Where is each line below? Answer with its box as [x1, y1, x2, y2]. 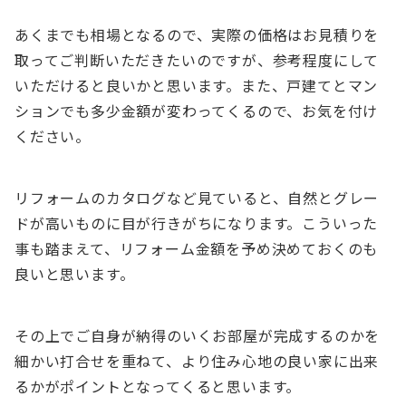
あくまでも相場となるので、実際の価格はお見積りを [14, 24, 380, 46]
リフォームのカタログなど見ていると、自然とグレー [14, 187, 380, 209]
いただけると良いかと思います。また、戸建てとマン [14, 74, 379, 97]
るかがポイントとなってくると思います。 [14, 375, 302, 398]
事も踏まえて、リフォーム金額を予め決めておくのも [14, 237, 379, 260]
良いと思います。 [14, 263, 135, 285]
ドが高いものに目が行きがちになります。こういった [14, 212, 379, 235]
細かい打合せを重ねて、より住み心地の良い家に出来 [14, 350, 380, 372]
